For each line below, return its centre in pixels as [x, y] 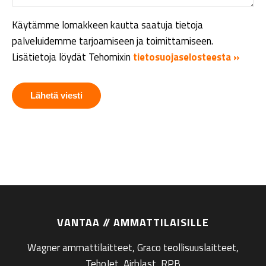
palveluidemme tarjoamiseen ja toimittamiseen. [113, 41]
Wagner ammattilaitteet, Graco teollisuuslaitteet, [133, 247]
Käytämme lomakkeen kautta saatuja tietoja [107, 25]
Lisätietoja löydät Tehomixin [72, 57]
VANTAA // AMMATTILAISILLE [133, 222]
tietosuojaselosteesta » [186, 57]
